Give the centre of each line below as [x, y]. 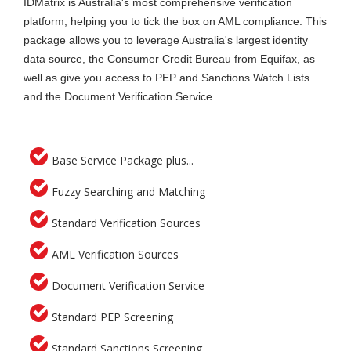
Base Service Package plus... [123, 160]
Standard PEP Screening [112, 317]
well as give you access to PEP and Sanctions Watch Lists [166, 77]
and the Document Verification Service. [119, 96]
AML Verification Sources [115, 254]
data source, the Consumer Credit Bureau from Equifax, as [169, 58]
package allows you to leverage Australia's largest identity [166, 40]
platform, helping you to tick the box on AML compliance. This [175, 21]
